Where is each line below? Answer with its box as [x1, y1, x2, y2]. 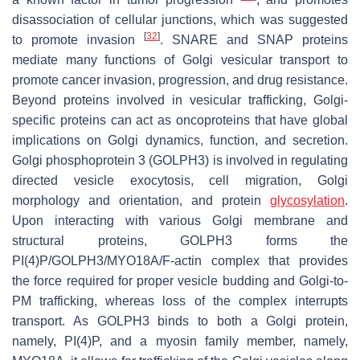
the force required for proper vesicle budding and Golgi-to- [12, 273, 348, 288]
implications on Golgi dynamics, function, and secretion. [12, 133, 348, 147]
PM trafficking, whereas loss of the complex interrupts [12, 293, 348, 308]
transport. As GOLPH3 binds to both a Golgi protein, [12, 313, 348, 328]
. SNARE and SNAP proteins [160, 32, 348, 47]
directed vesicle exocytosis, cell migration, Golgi [12, 173, 348, 187]
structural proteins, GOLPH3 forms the [12, 233, 348, 247]
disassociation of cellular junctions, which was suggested [12, 12, 348, 27]
